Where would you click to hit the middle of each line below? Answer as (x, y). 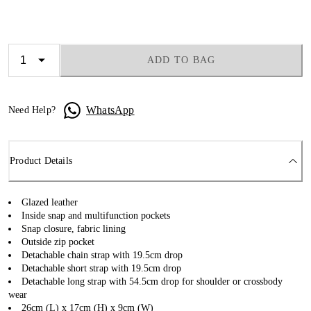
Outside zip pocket (58, 242)
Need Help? (32, 110)
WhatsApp (110, 110)
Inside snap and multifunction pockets (96, 215)
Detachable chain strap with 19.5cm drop (102, 255)
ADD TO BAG (181, 60)
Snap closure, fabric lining (74, 228)
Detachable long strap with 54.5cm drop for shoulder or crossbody (152, 281)
